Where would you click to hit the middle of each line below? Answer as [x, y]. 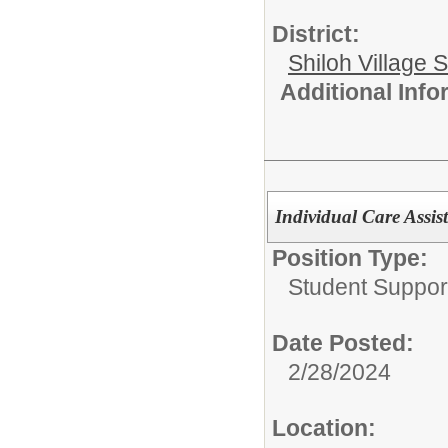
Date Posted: [343, 343]
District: [316, 33]
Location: [324, 428]
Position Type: [350, 258]
